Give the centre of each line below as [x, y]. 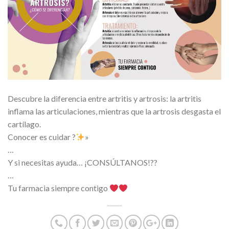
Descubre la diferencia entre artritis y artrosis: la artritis [105, 99]
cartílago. [24, 124]
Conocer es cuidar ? [42, 137]
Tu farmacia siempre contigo [59, 188]
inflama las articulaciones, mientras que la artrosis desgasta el [114, 111]
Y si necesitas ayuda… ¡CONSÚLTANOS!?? [83, 163]
